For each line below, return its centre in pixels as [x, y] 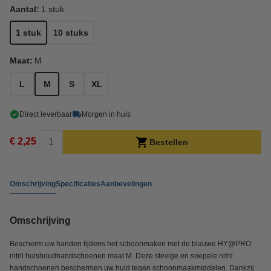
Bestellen [169, 142]
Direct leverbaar [46, 114]
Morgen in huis [106, 114]
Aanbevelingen [126, 184]
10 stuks [71, 33]
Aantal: [24, 9]
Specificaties [78, 184]
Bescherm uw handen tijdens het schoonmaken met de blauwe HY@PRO [130, 244]
